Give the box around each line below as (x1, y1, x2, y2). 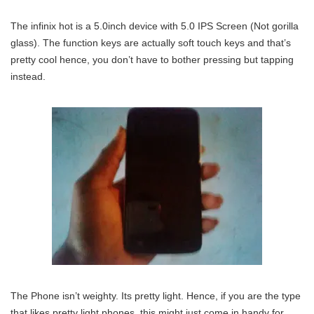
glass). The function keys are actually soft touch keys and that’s (11, 37, 291, 48)
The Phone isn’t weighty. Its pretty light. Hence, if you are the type (11, 290, 301, 301)
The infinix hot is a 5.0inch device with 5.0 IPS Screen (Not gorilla (11, 20, 299, 32)
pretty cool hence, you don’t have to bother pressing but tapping (11, 54, 294, 65)
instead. (11, 71, 46, 82)
